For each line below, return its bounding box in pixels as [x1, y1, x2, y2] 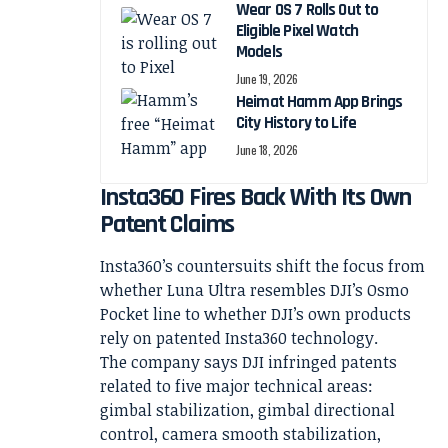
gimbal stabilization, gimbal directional [100, 399, 395, 422]
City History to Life [236, 112, 357, 135]
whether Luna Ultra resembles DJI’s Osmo [100, 279, 409, 302]
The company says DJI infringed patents [100, 351, 397, 374]
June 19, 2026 [236, 70, 299, 88]
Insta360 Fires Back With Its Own [100, 181, 411, 215]
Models [236, 41, 282, 64]
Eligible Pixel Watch [236, 20, 359, 43]
